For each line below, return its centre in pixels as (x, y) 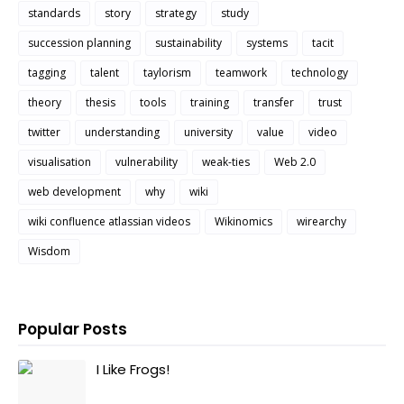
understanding (122, 132)
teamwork (241, 72)
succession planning (79, 42)
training (210, 102)
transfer (274, 102)
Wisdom (49, 251)
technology (320, 72)
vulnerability (147, 161)
